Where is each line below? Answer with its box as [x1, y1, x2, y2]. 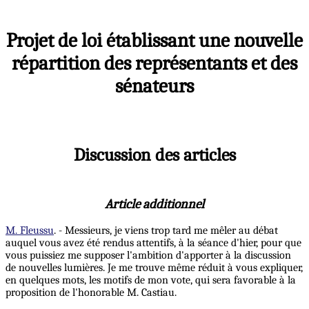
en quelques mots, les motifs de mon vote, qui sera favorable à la [6, 274, 296, 287]
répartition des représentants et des [12, 52, 297, 75]
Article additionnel [105, 197, 204, 212]
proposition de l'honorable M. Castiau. [6, 286, 177, 299]
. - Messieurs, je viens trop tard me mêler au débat [54, 224, 278, 237]
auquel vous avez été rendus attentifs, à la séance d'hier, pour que [6, 237, 301, 250]
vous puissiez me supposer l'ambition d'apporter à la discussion [6, 249, 291, 262]
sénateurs [115, 74, 194, 98]
